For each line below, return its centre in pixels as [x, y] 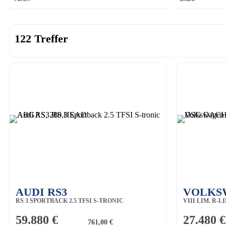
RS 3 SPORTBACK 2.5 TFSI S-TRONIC [70, 201]
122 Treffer [41, 38]
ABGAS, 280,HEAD [42, 209]
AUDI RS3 [41, 192]
